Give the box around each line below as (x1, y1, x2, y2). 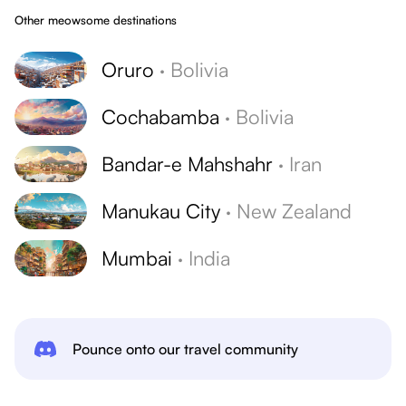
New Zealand (237, 198, 352, 223)
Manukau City (101, 198, 220, 223)
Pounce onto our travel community (72, 340, 298, 358)
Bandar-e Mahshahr (101, 151, 273, 176)
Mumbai (101, 246, 172, 270)
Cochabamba (101, 104, 219, 129)
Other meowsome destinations (14, 13, 177, 27)
